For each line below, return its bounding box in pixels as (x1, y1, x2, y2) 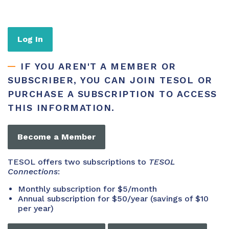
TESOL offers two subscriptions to (8, 157, 149, 167)
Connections (8, 167, 58, 176)
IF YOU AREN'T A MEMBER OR (20, 61, 176, 72)
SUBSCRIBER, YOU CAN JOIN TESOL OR (8, 75, 213, 85)
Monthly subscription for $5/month (18, 184, 157, 194)
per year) (18, 203, 54, 213)
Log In (17, 34, 43, 44)
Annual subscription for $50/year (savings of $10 (18, 194, 209, 203)
